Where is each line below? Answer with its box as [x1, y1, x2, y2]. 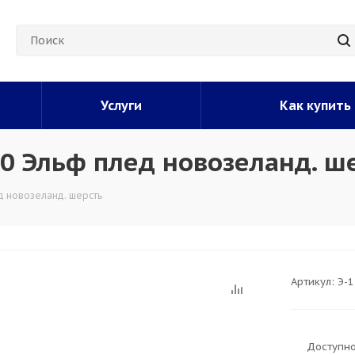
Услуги [101, 97, 142, 113]
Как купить [279, 97, 351, 113]
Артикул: [291, 275, 334, 288]
